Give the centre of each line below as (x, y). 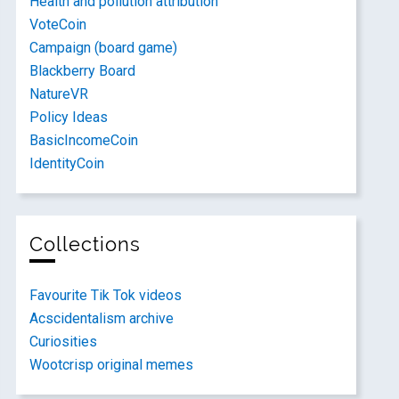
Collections (85, 244)
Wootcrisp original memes (112, 365)
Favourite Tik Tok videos (106, 295)
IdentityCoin (67, 163)
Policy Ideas (69, 117)
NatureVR (59, 94)
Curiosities (64, 342)
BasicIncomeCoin (84, 140)
